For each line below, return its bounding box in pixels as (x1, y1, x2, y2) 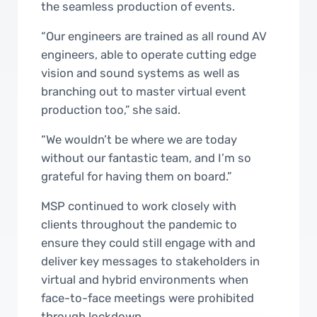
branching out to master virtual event (41, 83, 247, 98)
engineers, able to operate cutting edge (41, 47, 257, 62)
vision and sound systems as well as (41, 65, 241, 80)
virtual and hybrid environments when (41, 272, 249, 287)
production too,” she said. (41, 102, 181, 117)
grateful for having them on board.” (41, 168, 232, 183)
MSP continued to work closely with (41, 198, 237, 213)
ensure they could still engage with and (41, 235, 256, 250)
